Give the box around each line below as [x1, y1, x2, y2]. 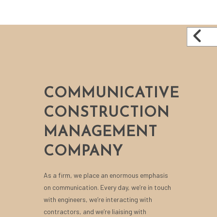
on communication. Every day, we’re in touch [44, 183, 171, 191]
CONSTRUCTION [44, 106, 170, 121]
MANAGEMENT [44, 125, 158, 140]
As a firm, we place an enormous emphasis [44, 171, 169, 179]
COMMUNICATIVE [44, 86, 180, 101]
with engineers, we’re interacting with [44, 195, 153, 203]
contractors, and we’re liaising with [44, 207, 147, 216]
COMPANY [44, 144, 124, 159]
